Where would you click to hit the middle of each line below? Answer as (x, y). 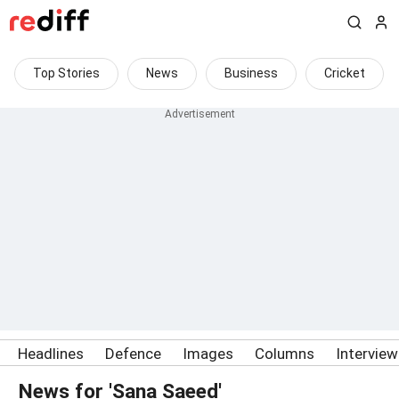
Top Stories (66, 73)
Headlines (51, 354)
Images (208, 354)
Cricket (345, 73)
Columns (285, 354)
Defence (133, 354)
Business (251, 73)
